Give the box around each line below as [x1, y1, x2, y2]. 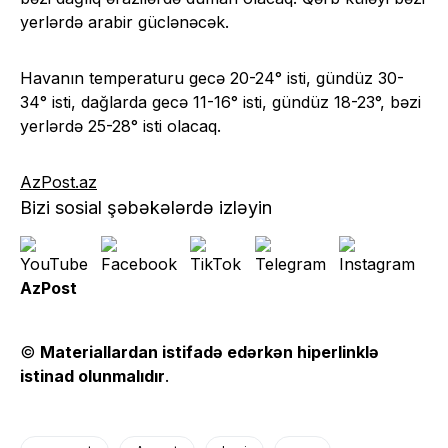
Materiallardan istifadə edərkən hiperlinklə [40, 342, 379, 363]
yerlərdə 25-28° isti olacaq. [20, 116, 221, 137]
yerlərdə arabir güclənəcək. [20, 12, 229, 33]
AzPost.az [20, 172, 97, 193]
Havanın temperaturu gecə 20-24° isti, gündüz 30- [20, 68, 404, 89]
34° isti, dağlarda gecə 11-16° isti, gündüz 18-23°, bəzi [20, 92, 421, 113]
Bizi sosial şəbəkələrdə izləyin [20, 197, 272, 219]
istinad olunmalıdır [20, 366, 165, 387]
